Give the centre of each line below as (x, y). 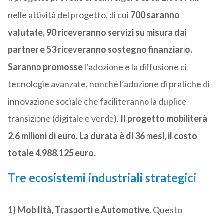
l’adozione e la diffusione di (135, 67)
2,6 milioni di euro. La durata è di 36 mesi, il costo (102, 136)
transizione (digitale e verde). (64, 119)
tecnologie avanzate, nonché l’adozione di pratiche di (109, 84)
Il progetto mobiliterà (164, 119)
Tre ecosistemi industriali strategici (102, 178)
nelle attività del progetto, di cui (69, 15)
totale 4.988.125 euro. (52, 153)
